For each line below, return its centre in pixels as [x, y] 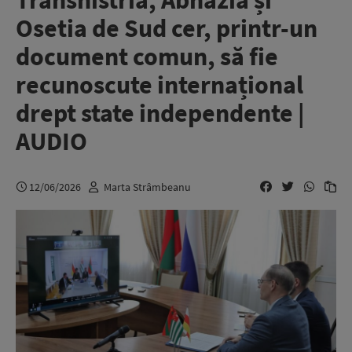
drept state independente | [160, 113]
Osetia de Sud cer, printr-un [167, 28]
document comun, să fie [147, 57]
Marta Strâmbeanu [147, 187]
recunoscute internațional [159, 85]
